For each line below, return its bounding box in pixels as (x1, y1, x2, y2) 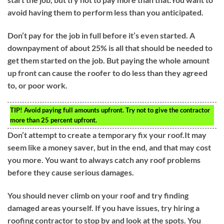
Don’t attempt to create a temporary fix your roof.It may (7, 129, 206, 139)
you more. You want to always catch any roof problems (7, 154, 200, 164)
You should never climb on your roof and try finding (7, 190, 188, 200)
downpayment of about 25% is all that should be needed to (7, 42, 212, 52)
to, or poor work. (7, 80, 67, 90)
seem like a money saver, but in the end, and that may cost (7, 142, 211, 152)
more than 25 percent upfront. (10, 115, 97, 124)
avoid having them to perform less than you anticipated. (7, 7, 203, 17)
